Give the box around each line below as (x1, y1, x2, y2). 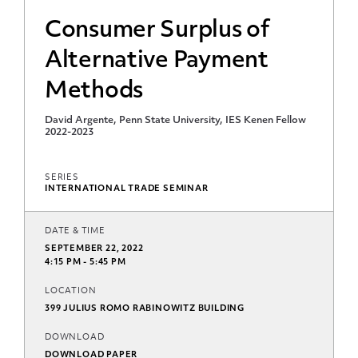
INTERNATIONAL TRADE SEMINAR (45, 184, 209, 193)
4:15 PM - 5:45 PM (45, 257, 126, 267)
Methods (45, 80, 144, 103)
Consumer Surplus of (45, 19, 270, 42)
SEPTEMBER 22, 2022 (45, 244, 144, 253)
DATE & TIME (45, 226, 105, 236)
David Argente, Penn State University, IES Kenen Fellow (45, 115, 306, 125)
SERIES (45, 173, 79, 182)
